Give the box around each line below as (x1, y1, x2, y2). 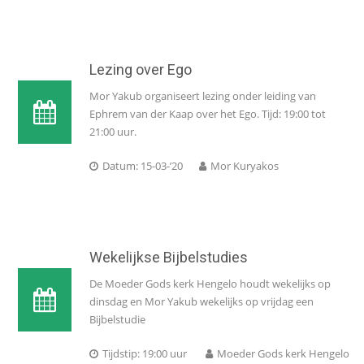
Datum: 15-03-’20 (102, 158, 183, 173)
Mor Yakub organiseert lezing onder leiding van (89, 89, 316, 103)
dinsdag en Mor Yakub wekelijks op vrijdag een (89, 294, 314, 309)
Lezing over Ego (89, 61, 192, 78)
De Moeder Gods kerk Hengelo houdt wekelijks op (89, 276, 331, 291)
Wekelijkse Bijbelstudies (89, 249, 248, 266)
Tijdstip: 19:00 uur (102, 346, 189, 361)
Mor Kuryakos (210, 158, 279, 173)
